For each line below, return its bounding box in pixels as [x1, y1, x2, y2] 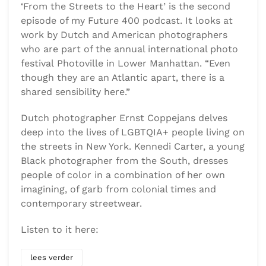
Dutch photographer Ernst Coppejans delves [21, 112, 227, 124]
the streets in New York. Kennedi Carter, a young [21, 141, 245, 153]
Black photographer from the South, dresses [21, 155, 228, 167]
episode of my [21, 15, 88, 27]
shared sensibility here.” [21, 86, 130, 98]
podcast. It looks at [140, 15, 233, 27]
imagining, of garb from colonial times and [21, 183, 216, 195]
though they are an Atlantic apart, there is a [21, 72, 224, 84]
